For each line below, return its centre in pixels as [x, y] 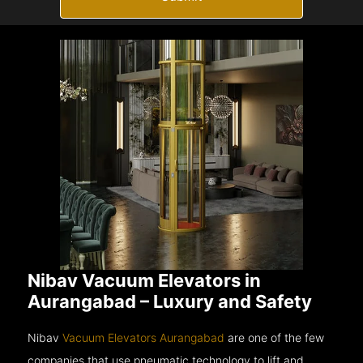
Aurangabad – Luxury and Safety [170, 301]
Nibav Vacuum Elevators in [145, 280]
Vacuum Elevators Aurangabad [144, 337]
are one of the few [275, 337]
